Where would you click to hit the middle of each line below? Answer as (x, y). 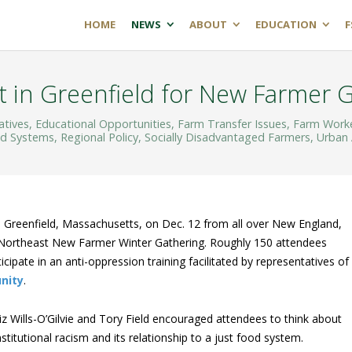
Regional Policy (99, 137)
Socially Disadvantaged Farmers (227, 137)
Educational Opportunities (103, 124)
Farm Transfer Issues (232, 124)
